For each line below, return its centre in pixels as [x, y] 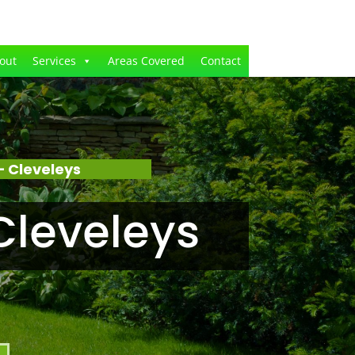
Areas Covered [146, 61]
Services [54, 61]
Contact [220, 61]
